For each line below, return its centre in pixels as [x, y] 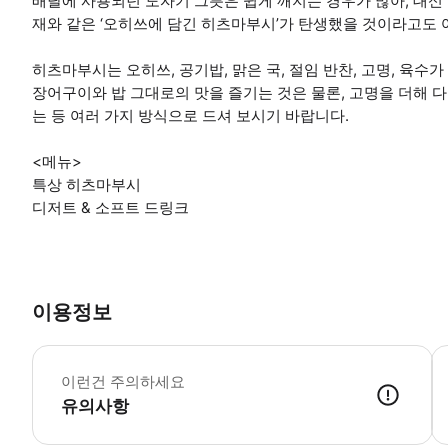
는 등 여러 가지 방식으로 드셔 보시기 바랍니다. [190, 115]
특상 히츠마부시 [86, 184]
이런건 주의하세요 [123, 382]
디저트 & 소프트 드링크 [110, 207]
